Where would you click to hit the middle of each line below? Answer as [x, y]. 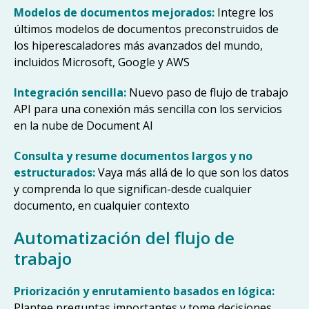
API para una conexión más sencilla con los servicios [148, 109]
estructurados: [56, 173]
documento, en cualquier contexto [102, 206]
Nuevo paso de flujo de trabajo [209, 93]
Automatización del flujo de [124, 238]
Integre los [246, 13]
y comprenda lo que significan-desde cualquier [133, 189]
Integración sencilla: [71, 93]
